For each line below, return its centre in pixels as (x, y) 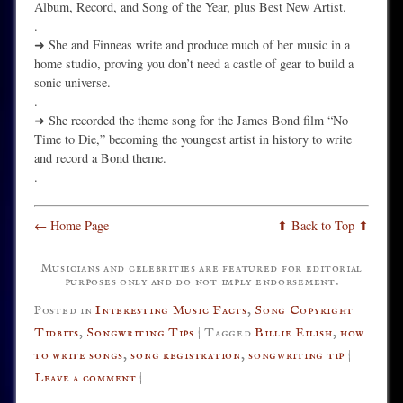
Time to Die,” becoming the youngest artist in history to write (193, 139)
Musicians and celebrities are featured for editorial (201, 269)
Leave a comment (85, 377)
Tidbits (56, 332)
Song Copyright (304, 310)
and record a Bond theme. (100, 157)
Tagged (230, 332)
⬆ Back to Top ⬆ (323, 226)
